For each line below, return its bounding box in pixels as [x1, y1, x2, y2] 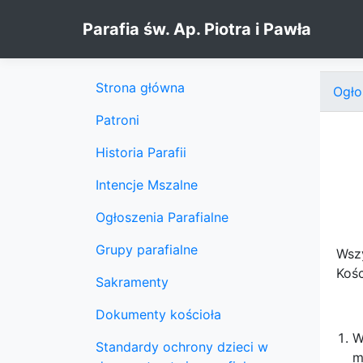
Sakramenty [96, 274, 169, 290]
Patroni [96, 112, 139, 128]
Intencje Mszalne [96, 177, 198, 193]
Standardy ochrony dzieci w [96, 339, 268, 355]
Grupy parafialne [96, 241, 198, 258]
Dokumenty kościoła [96, 306, 221, 322]
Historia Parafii [96, 144, 186, 160]
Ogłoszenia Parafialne [96, 209, 228, 225]
